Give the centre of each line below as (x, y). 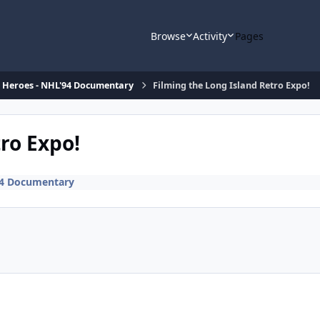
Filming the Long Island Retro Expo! (231, 86)
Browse (168, 36)
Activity (210, 36)
